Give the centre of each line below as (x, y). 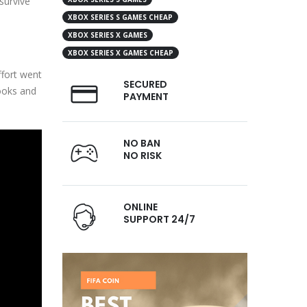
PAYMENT (146, 97)
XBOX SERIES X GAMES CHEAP (121, 52)
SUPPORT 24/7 (159, 220)
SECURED (145, 85)
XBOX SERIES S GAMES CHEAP (120, 17)
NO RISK (143, 156)
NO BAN (142, 144)
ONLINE (140, 207)
